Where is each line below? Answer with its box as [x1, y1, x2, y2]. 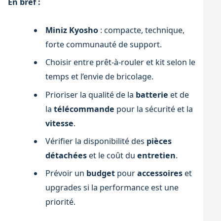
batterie [135, 89, 168, 100]
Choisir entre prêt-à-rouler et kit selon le [45, 57, 195, 68]
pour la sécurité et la [114, 103, 193, 114]
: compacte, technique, [98, 25, 184, 36]
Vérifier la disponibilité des [45, 135, 147, 147]
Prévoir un [45, 168, 86, 179]
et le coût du [86, 149, 137, 161]
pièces [146, 135, 172, 147]
